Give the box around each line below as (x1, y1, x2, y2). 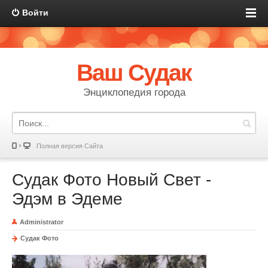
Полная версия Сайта (36, 142, 103, 150)
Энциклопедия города (83, 87, 185, 98)
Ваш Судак (76, 60, 192, 86)
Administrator (20, 218, 63, 226)
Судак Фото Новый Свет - (12, 170, 211, 189)
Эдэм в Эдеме (12, 190, 123, 208)
